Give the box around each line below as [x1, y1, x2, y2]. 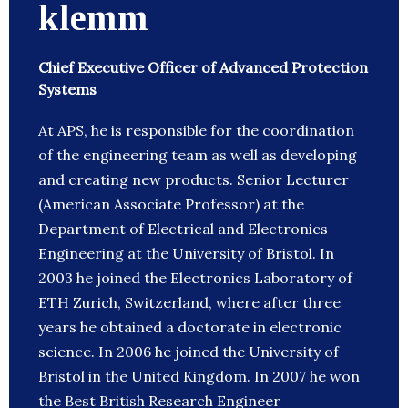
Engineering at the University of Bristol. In [38, 244, 334, 263]
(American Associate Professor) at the [38, 195, 304, 214]
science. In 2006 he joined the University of [38, 342, 339, 362]
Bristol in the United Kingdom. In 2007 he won [38, 367, 360, 386]
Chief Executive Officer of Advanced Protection [38, 58, 368, 77]
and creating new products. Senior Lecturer [38, 170, 349, 189]
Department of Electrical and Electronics [38, 219, 328, 239]
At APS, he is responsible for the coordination [38, 121, 354, 140]
